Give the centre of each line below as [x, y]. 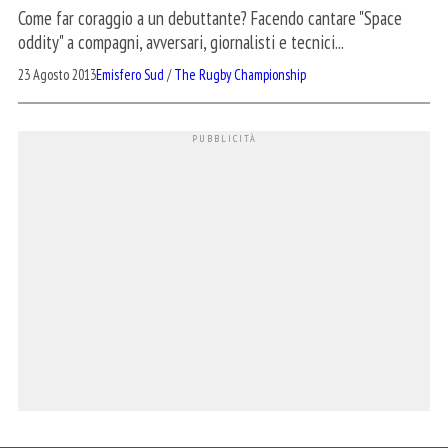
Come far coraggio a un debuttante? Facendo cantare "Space [210, 18]
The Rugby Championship [240, 75]
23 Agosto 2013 [57, 75]
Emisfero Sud [130, 75]
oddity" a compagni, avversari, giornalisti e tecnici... [181, 42]
